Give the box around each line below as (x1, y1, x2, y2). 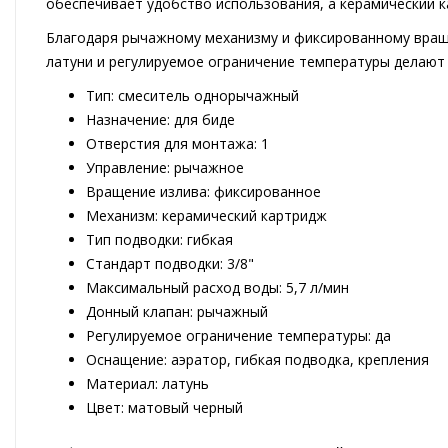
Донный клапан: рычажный (86, 302, 268, 322)
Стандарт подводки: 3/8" (86, 254, 254, 274)
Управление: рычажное (86, 158, 244, 178)
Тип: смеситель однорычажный (86, 86, 299, 106)
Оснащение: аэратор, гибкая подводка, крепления (86, 350, 429, 370)
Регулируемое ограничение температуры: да (86, 326, 391, 346)
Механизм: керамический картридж (86, 206, 327, 226)
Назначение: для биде (86, 110, 235, 130)
